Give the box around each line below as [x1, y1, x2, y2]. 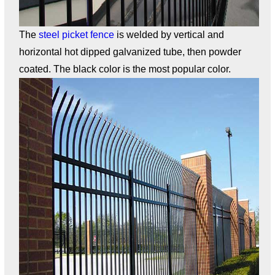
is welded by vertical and [114, 29, 224, 41]
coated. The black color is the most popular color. [18, 64, 233, 75]
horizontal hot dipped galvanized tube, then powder [18, 47, 241, 58]
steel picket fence [38, 29, 114, 41]
